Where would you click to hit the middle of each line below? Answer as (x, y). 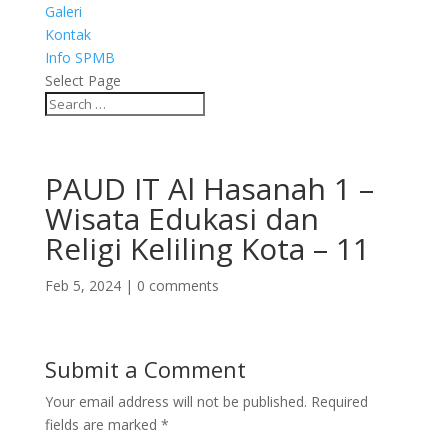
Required (339, 401)
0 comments (177, 285)
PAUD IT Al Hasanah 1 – (209, 188)
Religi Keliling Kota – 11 (207, 248)
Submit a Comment (145, 369)
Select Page (82, 80)
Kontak (67, 34)
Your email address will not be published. (175, 401)
